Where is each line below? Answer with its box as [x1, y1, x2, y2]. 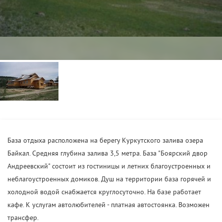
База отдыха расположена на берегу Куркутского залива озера [7, 137, 203, 145]
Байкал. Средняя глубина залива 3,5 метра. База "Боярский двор [7, 150, 208, 158]
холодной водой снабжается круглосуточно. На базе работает [7, 188, 201, 197]
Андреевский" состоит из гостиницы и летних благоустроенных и [7, 163, 211, 171]
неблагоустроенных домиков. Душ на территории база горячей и [7, 175, 211, 184]
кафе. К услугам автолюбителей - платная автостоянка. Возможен [7, 201, 210, 210]
